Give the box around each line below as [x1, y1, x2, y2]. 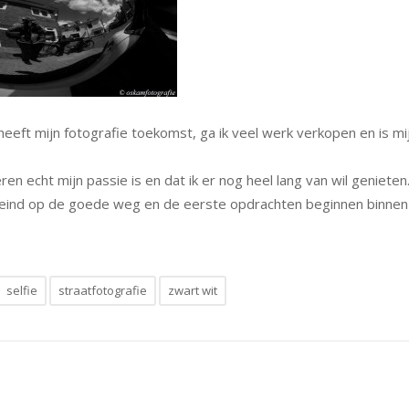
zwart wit [168, 282, 217, 299]
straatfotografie [58, 282, 147, 299]
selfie [6, 282, 37, 299]
